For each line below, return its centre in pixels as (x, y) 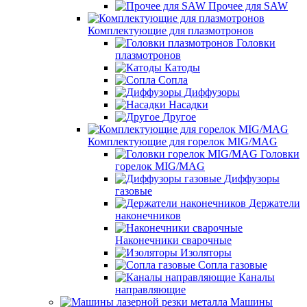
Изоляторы (206, 252)
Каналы (257, 277)
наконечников (148, 215)
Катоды (182, 67)
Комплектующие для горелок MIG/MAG (183, 141)
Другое (179, 116)
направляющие (150, 289)
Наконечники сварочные (173, 240)
